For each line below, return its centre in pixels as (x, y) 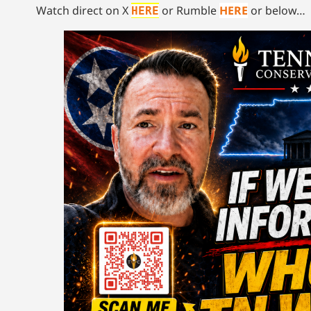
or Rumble (191, 10)
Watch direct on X (84, 10)
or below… (277, 10)
